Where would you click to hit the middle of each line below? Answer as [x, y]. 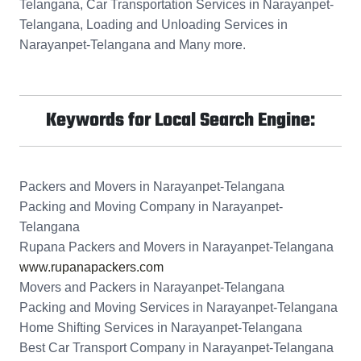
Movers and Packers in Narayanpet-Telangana [152, 288]
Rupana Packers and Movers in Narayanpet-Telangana [176, 247]
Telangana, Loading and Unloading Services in [154, 25]
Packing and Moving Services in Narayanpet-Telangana [178, 308]
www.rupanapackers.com [91, 268]
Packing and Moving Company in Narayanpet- [151, 207]
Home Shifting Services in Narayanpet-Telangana [161, 328]
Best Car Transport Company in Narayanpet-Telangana [176, 348]
